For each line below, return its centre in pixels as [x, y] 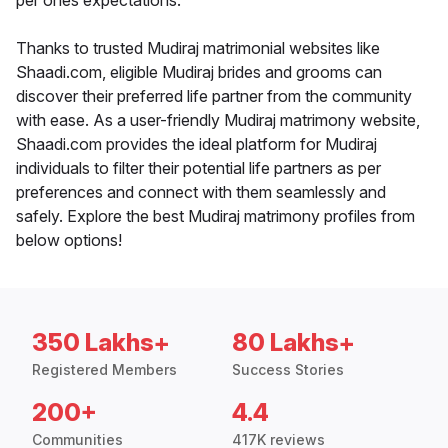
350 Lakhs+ [101, 343]
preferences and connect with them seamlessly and [201, 192]
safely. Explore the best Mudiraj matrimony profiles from [215, 216]
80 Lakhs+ [293, 343]
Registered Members [104, 370]
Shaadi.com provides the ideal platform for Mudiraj [196, 144]
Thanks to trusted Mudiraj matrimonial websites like [198, 48]
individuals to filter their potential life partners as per [198, 168]
